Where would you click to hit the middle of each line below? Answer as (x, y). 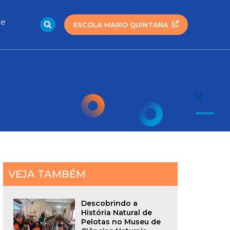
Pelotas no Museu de (121, 222)
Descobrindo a (109, 203)
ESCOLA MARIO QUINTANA (121, 25)
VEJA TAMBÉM (47, 174)
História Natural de (116, 213)
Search (72, 23)
